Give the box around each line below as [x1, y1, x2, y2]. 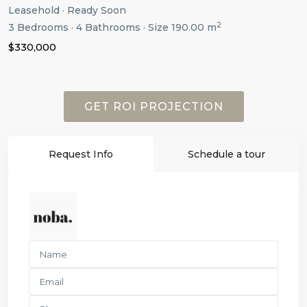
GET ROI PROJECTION [84, 99, 223, 113]
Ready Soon [67, 3, 126, 16]
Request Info [49, 147, 113, 160]
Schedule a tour [187, 147, 265, 160]
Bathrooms [82, 21, 140, 34]
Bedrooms [14, 21, 69, 34]
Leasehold [8, 3, 60, 16]
